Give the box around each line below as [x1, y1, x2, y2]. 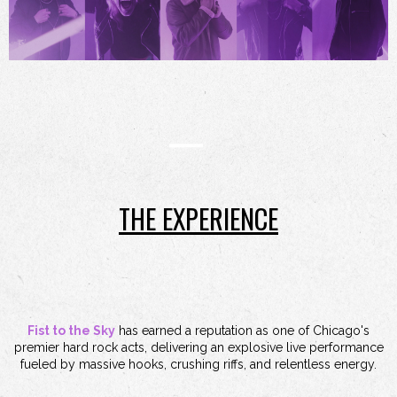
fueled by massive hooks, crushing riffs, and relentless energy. [20, 357, 377, 371]
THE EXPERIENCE [119, 198, 278, 239]
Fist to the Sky [27, 323, 115, 338]
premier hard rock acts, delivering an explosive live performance [13, 340, 384, 354]
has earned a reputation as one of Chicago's [115, 323, 370, 338]
